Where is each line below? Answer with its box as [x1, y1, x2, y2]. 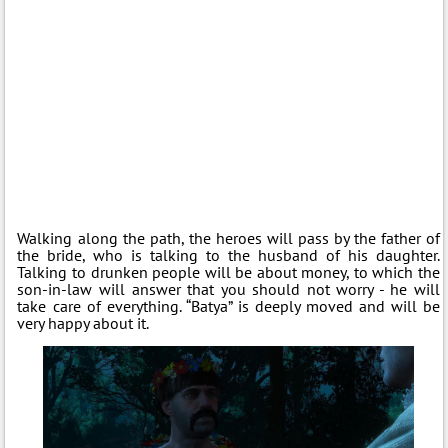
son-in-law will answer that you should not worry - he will [17, 278, 440, 299]
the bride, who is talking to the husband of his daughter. [17, 244, 440, 265]
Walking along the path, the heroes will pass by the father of [17, 227, 440, 248]
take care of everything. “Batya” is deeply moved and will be [17, 295, 440, 316]
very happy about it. [17, 312, 150, 333]
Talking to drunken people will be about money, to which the [17, 261, 440, 282]
